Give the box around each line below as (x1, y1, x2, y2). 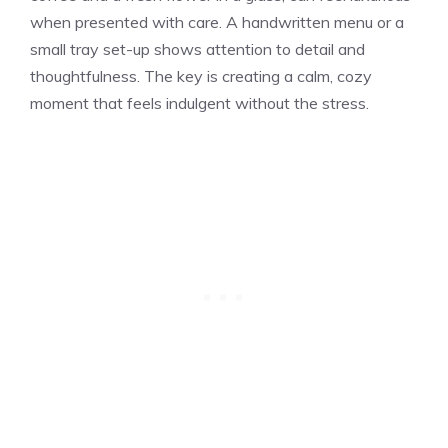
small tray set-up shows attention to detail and (30, 38, 365, 59)
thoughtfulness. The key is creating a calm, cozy (30, 65, 372, 86)
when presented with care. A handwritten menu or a (30, 11, 404, 32)
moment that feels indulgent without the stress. (30, 92, 369, 113)
